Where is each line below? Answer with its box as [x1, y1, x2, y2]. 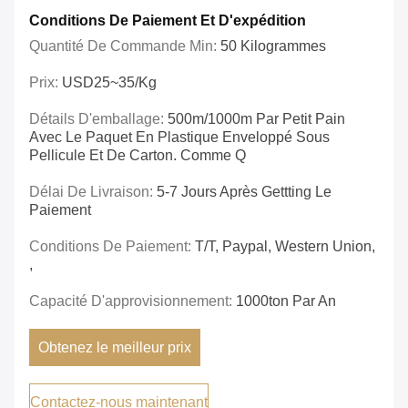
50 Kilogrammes [220, 38, 326, 55]
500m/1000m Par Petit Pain [168, 111, 345, 127]
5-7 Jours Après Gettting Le [157, 184, 331, 200]
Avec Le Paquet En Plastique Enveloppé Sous [29, 129, 330, 146]
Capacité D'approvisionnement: [29, 293, 236, 310]
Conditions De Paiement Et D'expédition [29, 13, 306, 29]
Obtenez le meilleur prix [38, 340, 192, 356]
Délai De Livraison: [29, 184, 157, 200]
